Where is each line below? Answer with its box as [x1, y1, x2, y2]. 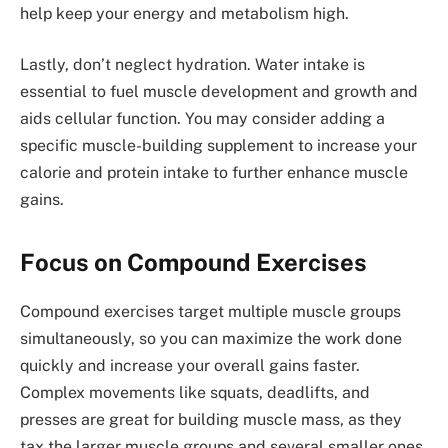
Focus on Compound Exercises [20, 248, 367, 277]
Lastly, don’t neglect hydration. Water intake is [20, 55, 365, 75]
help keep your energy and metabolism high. [20, 3, 349, 23]
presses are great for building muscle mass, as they [20, 410, 402, 430]
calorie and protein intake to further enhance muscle [20, 163, 408, 183]
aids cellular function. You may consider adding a [20, 109, 385, 129]
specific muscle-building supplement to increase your [20, 136, 417, 156]
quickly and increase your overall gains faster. [20, 356, 360, 376]
